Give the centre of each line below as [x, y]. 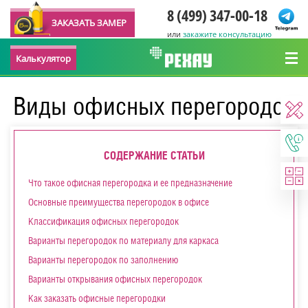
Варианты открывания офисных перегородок [115, 279]
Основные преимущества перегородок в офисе [119, 202]
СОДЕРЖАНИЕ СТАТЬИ [154, 155]
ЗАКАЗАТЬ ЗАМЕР [89, 23]
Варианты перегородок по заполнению [103, 260]
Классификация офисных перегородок [103, 221]
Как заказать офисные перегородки [97, 298]
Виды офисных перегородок [154, 106]
